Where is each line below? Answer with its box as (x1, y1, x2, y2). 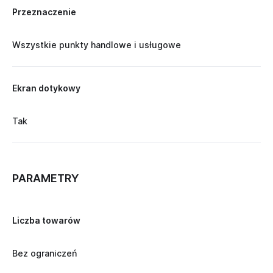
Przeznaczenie (12, 7, 76, 18)
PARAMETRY (12, 172, 79, 185)
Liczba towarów (12, 215, 80, 226)
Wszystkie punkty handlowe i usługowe (12, 40, 181, 51)
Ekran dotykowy (12, 83, 80, 94)
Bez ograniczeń (12, 248, 77, 259)
